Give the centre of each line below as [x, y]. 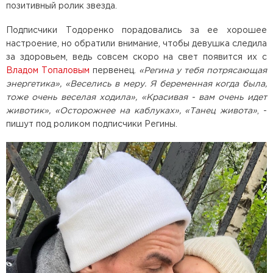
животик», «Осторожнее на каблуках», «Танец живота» [132, 111]
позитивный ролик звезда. [62, 6]
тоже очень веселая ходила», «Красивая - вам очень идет [136, 97]
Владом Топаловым [48, 70]
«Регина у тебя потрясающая [203, 70]
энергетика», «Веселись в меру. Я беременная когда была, [136, 84]
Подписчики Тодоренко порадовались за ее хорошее [136, 30]
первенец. [114, 70]
